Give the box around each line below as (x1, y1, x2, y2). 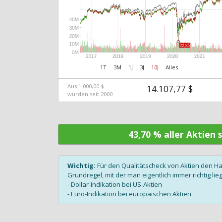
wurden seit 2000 (67, 90, 112, 98)
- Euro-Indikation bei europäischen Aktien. (67, 189, 193, 198)
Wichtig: (67, 161, 96, 170)
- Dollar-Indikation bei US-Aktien (67, 179, 162, 189)
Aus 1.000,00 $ (67, 82, 104, 90)
